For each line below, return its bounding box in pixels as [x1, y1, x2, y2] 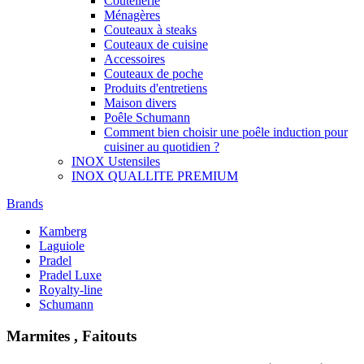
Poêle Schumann [104, 110, 190, 124]
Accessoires [104, 52, 165, 66]
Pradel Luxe [39, 268, 102, 282]
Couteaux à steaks [104, 23, 197, 37]
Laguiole [39, 239, 84, 253]
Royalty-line [39, 283, 102, 297]
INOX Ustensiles [71, 154, 160, 168]
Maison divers [104, 96, 176, 110]
